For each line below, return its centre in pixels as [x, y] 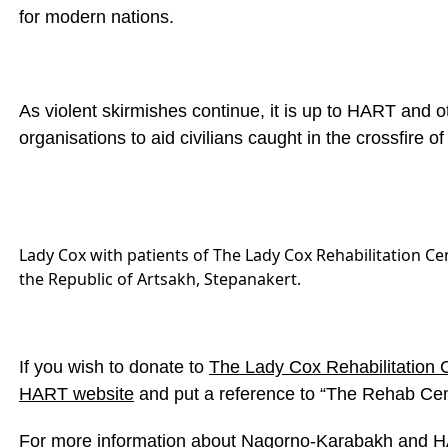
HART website [76, 394]
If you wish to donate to [114, 367]
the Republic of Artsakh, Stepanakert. [160, 279]
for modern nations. [96, 17]
